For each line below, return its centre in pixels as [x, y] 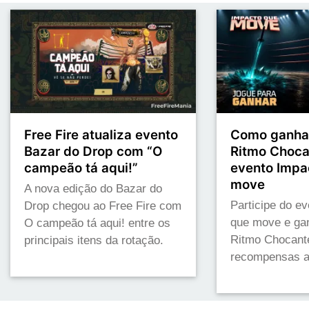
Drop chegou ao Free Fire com [103, 206]
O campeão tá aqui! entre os [97, 223]
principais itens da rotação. [94, 241]
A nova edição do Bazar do [93, 189]
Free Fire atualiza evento [101, 135]
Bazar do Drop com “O [93, 152]
